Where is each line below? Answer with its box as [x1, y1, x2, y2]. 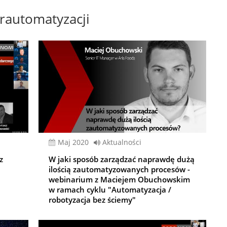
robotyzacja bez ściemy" [49, 195, 136, 205]
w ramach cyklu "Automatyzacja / [49, 184, 172, 195]
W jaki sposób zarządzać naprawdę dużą [49, 154, 195, 165]
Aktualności [102, 137, 142, 147]
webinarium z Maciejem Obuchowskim [49, 174, 191, 185]
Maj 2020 [64, 137, 89, 147]
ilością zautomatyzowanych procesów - [49, 164, 191, 175]
